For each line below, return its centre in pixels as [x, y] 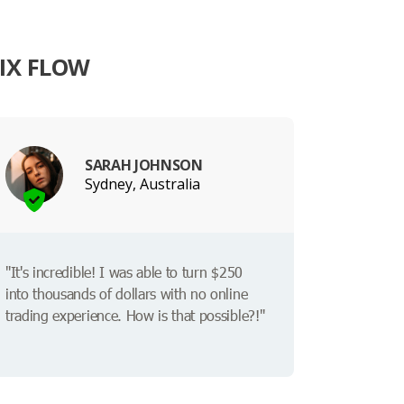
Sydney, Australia [142, 184]
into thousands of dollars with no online [127, 294]
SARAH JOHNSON [144, 165]
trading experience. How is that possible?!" [135, 316]
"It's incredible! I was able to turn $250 [124, 272]
